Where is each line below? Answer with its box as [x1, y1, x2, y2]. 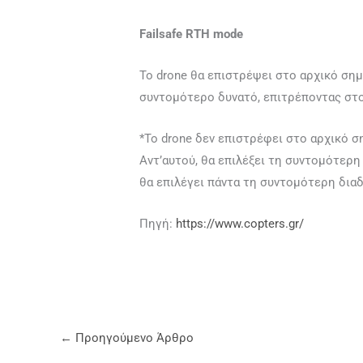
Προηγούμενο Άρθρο [72, 331, 194, 346]
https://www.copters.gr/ [176, 216, 305, 232]
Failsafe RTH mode [139, 27, 244, 42]
